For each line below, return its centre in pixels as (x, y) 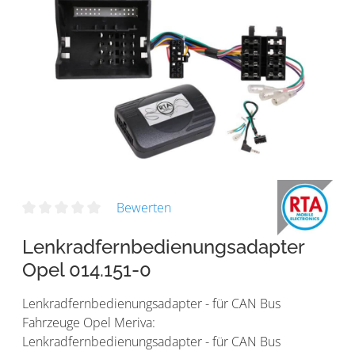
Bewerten (143, 207)
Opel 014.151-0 (87, 269)
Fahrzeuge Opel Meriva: (89, 322)
